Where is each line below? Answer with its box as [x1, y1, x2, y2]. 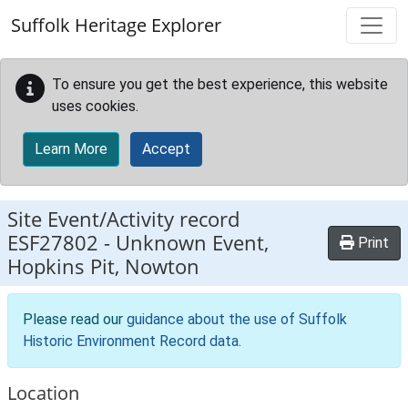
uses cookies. [52, 97, 138, 115]
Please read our [23, 311, 127, 328]
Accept [142, 140, 190, 158]
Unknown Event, [116, 229, 269, 257]
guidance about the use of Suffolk [127, 311, 347, 328]
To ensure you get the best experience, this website [52, 76, 388, 93]
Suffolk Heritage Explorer [11, 13, 221, 37]
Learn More [35, 140, 107, 158]
